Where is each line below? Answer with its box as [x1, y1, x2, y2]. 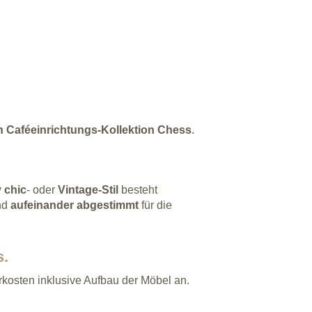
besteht [118, 183, 157, 196]
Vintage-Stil [58, 183, 118, 196]
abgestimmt [77, 198, 141, 211]
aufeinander [10, 198, 74, 211]
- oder [26, 183, 58, 196]
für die [141, 198, 172, 211]
